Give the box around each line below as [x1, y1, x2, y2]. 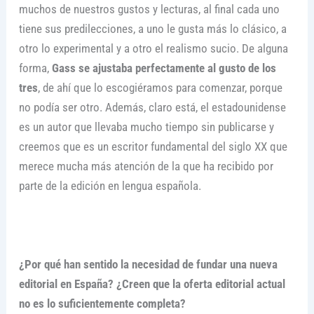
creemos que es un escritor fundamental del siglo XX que [18, 139, 287, 154]
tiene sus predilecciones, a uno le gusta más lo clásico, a [18, 22, 287, 36]
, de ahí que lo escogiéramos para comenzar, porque [37, 81, 282, 95]
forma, [18, 61, 52, 76]
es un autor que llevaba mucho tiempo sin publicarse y [18, 120, 274, 135]
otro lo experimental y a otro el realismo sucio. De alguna [18, 41, 288, 56]
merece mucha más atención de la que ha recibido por [18, 159, 273, 174]
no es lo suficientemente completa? [18, 296, 186, 310]
